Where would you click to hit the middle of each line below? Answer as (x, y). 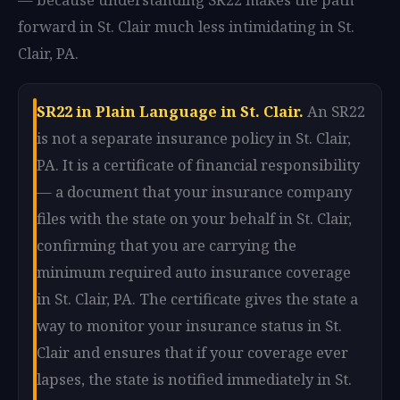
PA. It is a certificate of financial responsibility (198, 165)
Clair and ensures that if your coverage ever (192, 352)
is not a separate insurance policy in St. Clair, (194, 138)
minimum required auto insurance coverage (194, 272)
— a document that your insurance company (194, 192)
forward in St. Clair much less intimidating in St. (186, 26)
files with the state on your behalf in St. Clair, (194, 218)
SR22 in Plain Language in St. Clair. (170, 111)
